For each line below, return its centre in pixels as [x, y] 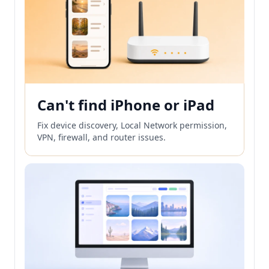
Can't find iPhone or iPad [126, 104]
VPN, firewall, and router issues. [101, 137]
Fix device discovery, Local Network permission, [132, 125]
